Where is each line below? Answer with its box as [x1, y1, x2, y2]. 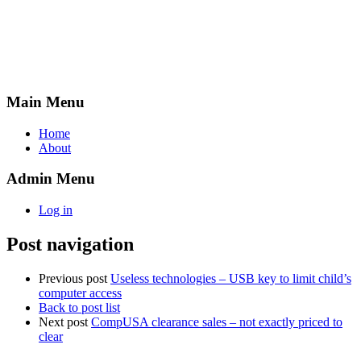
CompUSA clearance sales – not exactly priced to [91, 315, 342, 329]
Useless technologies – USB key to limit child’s [110, 272, 351, 285]
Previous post [39, 272, 107, 285]
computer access [39, 286, 122, 300]
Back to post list [39, 301, 120, 314]
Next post [39, 315, 88, 329]
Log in [39, 203, 73, 218]
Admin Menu [6, 170, 95, 188]
